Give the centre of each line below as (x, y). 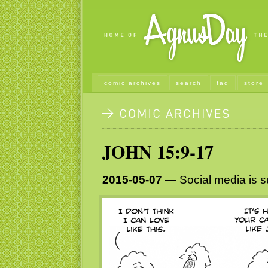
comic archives (132, 83)
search (188, 83)
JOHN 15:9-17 (158, 151)
